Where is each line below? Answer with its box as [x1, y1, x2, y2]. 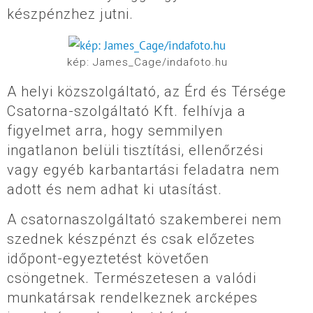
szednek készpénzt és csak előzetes [7, 230, 255, 247]
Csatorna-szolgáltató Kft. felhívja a [7, 102, 246, 119]
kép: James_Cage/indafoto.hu [66, 55, 228, 68]
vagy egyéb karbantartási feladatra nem [7, 161, 279, 178]
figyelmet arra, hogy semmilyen [7, 122, 223, 139]
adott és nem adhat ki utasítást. [7, 180, 222, 198]
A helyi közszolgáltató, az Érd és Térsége [7, 82, 286, 100]
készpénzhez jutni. [7, 6, 133, 23]
